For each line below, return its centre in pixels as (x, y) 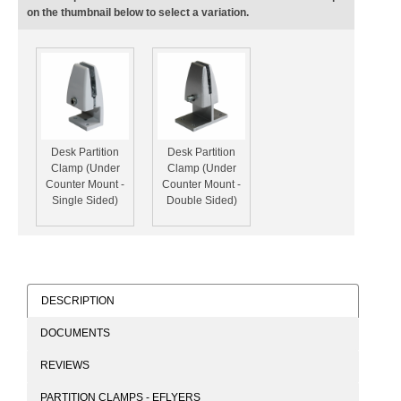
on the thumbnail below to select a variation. (138, 12)
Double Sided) (201, 200)
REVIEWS (65, 365)
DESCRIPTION (78, 300)
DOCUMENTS (75, 333)
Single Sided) (85, 200)
